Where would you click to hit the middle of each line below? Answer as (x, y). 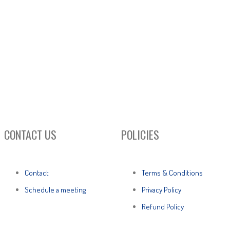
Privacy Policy (161, 189)
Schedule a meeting (55, 189)
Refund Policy (163, 206)
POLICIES (140, 134)
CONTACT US (30, 134)
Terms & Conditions (172, 172)
